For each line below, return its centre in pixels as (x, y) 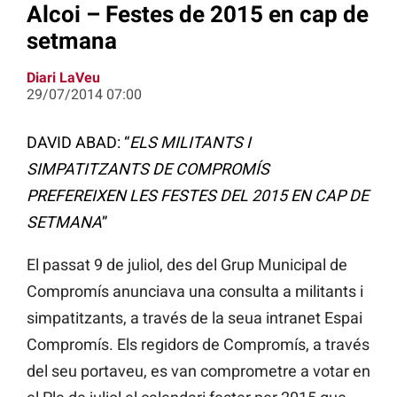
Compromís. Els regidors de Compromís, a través (198, 345)
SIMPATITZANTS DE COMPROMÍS (148, 169)
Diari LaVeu (63, 78)
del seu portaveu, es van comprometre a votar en (198, 371)
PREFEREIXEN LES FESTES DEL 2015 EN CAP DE (198, 196)
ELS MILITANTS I (190, 143)
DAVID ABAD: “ (78, 143)
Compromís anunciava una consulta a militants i (195, 292)
